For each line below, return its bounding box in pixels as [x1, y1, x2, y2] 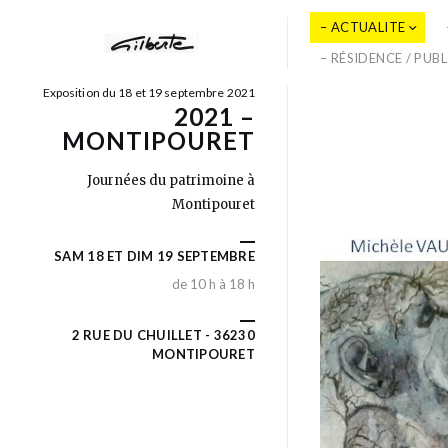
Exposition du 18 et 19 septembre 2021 [42, 85, 255, 100]
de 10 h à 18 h [172, 276, 255, 292]
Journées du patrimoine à [87, 172, 255, 189]
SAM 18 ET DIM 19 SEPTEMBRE [54, 248, 255, 264]
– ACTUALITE [320, 19, 406, 35]
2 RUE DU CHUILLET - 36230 [71, 327, 255, 343]
